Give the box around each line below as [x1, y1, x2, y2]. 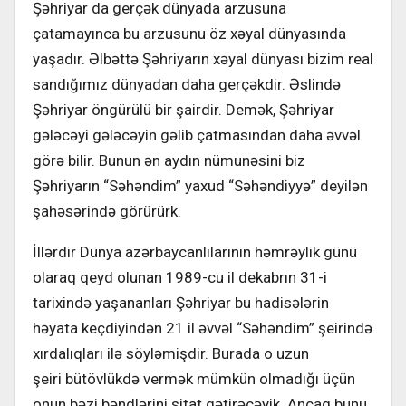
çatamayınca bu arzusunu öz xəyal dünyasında [33, 24, 346, 43]
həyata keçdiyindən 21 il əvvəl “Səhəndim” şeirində [33, 318, 372, 337]
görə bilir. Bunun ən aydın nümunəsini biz [33, 150, 305, 169]
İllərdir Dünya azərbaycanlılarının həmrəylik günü [33, 242, 357, 261]
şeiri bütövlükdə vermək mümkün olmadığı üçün [33, 369, 355, 388]
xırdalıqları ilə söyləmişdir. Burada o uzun [33, 343, 309, 362]
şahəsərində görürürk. [33, 201, 181, 220]
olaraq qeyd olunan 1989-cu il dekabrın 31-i [33, 267, 327, 286]
